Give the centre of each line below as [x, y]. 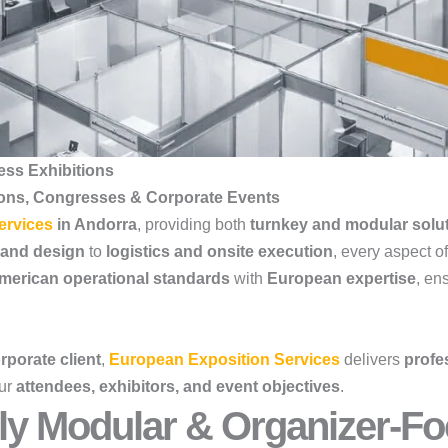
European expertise [341, 278]
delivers [372, 359]
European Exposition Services [224, 359]
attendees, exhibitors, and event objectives [178, 386]
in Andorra [95, 224]
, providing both [193, 224]
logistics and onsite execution [219, 251]
